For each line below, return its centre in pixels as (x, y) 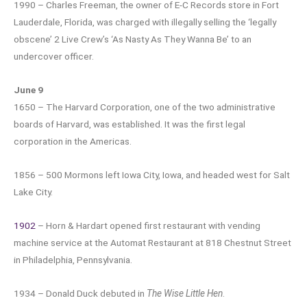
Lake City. (33, 192)
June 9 (28, 90)
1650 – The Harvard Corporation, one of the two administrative (145, 107)
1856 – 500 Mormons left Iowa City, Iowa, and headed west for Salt (152, 175)
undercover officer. (54, 57)
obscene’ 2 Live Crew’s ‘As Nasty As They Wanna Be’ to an (133, 39)
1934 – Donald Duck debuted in (80, 293)
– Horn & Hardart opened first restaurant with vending (148, 226)
